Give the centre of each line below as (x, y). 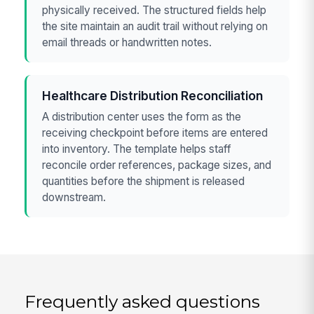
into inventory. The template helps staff (137, 149)
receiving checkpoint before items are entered (155, 132)
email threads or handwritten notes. (127, 42)
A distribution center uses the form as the (142, 116)
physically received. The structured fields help (155, 10)
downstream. (74, 197)
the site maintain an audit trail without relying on (155, 26)
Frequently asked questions (143, 301)
